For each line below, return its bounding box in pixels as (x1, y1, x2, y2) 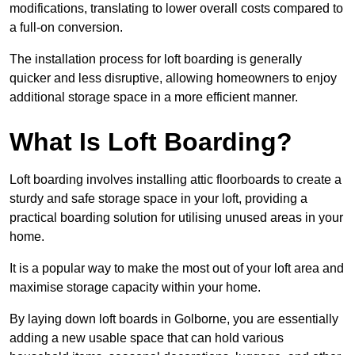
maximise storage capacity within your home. (10, 281, 261, 295)
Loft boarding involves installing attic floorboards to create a (10, 173, 342, 187)
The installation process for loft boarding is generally (10, 52, 302, 67)
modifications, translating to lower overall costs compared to (10, 2, 343, 16)
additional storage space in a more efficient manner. (10, 90, 298, 105)
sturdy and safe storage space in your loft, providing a (10, 192, 307, 206)
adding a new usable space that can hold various (10, 331, 284, 345)
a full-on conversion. (10, 21, 123, 35)
